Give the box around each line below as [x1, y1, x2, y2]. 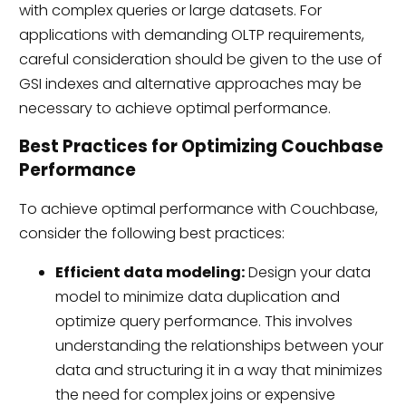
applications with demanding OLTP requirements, [18, 24, 364, 45]
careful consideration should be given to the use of [18, 48, 382, 70]
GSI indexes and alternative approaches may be [18, 72, 362, 94]
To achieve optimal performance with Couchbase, [18, 198, 378, 220]
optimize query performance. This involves [54, 311, 353, 333]
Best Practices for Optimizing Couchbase [18, 133, 383, 159]
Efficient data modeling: [54, 262, 245, 284]
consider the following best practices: [18, 223, 285, 245]
